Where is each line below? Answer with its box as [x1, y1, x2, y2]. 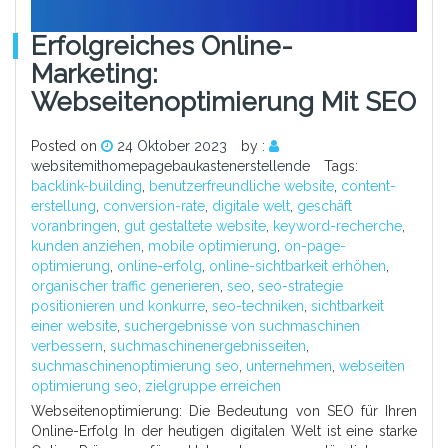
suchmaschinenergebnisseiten [110, 337, 306, 354]
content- [341, 177, 396, 194]
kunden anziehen [31, 237, 141, 254]
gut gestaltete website [124, 217, 266, 234]
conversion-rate [103, 197, 205, 214]
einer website [31, 317, 117, 334]
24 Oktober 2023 [117, 137, 227, 154]
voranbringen [31, 217, 117, 234]
